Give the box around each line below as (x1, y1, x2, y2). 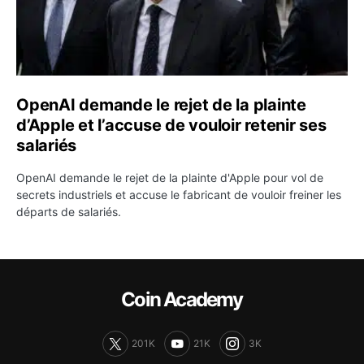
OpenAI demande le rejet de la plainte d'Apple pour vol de (16, 170, 323, 184)
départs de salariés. (16, 204, 121, 219)
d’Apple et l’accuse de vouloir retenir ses (16, 115, 327, 135)
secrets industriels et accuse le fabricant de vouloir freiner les (16, 187, 341, 201)
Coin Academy (121, 288, 243, 311)
